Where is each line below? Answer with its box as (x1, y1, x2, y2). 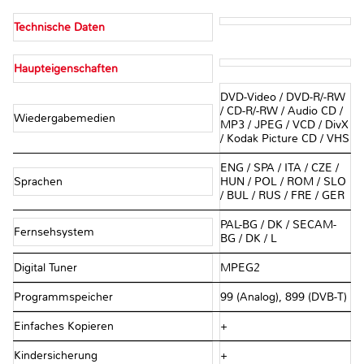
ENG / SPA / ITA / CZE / (219, 161, 339, 175)
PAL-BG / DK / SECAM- (219, 218, 336, 232)
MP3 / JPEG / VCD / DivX (219, 118, 349, 132)
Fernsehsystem (14, 224, 97, 239)
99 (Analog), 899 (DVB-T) (219, 290, 347, 305)
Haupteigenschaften (14, 62, 118, 76)
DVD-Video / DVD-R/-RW (219, 90, 345, 105)
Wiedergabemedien (14, 110, 119, 125)
